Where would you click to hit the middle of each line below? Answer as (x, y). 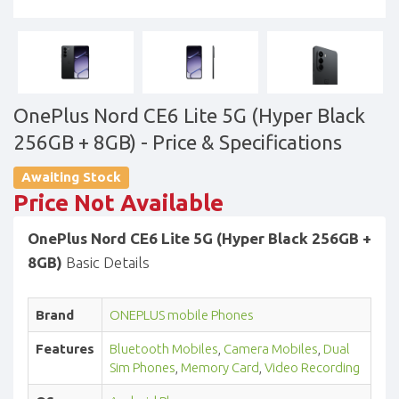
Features (65, 349)
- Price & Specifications (239, 142)
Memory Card (220, 368)
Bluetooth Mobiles (164, 349)
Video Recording (312, 368)
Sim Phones (142, 368)
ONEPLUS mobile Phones (182, 315)
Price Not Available (118, 203)
